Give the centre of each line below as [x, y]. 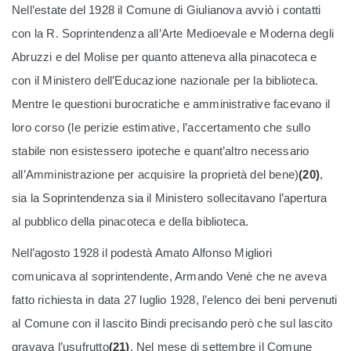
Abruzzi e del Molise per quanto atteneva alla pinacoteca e [165, 56]
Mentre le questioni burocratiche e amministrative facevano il [171, 103]
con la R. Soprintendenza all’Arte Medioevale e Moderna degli [173, 33]
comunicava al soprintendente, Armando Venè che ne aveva [170, 276]
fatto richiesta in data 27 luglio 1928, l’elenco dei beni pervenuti [175, 299]
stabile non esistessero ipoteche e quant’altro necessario [161, 150]
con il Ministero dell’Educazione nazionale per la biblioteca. [165, 80]
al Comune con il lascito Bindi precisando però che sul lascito [172, 323]
